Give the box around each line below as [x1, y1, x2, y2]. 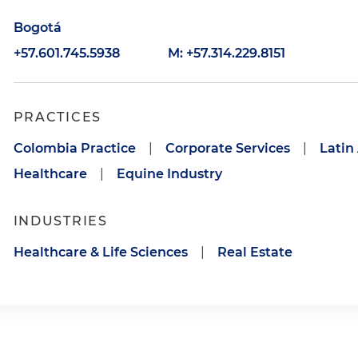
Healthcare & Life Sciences [13, 245, 188, 260]
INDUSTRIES [13, 213, 108, 229]
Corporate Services [165, 141, 290, 156]
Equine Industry [116, 166, 222, 181]
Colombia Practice [13, 141, 136, 156]
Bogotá [13, 20, 62, 35]
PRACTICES [13, 109, 101, 125]
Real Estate [217, 245, 292, 260]
